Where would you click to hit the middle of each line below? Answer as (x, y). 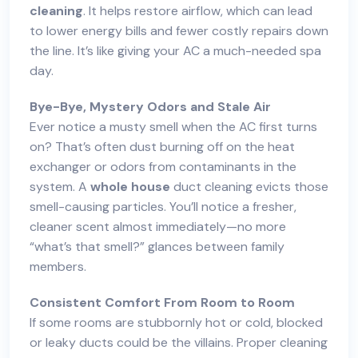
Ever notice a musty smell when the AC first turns (173, 127)
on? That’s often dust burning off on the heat (162, 147)
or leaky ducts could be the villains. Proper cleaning (179, 342)
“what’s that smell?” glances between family (157, 247)
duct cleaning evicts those (249, 187)
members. (58, 267)
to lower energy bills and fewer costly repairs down (179, 31)
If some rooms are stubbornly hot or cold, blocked (176, 322)
